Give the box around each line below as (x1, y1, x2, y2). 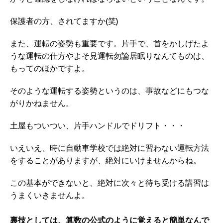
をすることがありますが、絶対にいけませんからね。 (10, 155, 201, 166)
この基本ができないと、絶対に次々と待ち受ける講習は (10, 178, 209, 188)
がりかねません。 (10, 98, 74, 109)
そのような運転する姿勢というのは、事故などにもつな (10, 86, 209, 96)
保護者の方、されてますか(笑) (10, 16, 118, 26)
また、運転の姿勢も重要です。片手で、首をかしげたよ (10, 38, 209, 49)
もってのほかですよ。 (10, 63, 90, 74)
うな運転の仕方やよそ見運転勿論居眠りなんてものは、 (10, 51, 209, 61)
